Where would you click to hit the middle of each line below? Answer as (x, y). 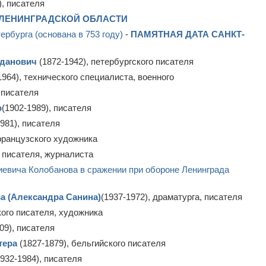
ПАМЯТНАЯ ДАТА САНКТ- (188, 34)
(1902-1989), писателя (47, 108)
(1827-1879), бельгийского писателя (91, 243)
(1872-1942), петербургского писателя (116, 61)
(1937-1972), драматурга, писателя (172, 197)
